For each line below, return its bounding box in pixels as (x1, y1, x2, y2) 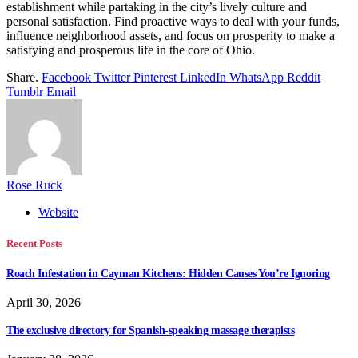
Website (38, 205, 78, 219)
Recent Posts (6, 237, 62, 249)
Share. (6, 70, 38, 84)
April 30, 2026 (6, 295, 81, 309)
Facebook (42, 70, 91, 84)
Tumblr (6, 84, 43, 98)
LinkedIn (180, 70, 226, 84)
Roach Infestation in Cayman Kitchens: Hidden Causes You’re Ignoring (6, 268, 330, 280)
